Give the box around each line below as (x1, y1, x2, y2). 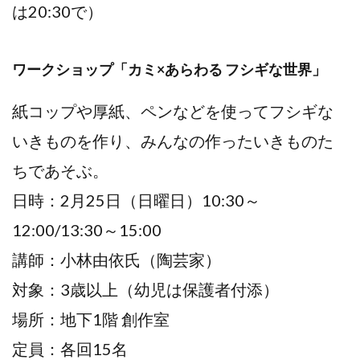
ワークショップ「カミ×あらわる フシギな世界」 (12, 59, 326, 78)
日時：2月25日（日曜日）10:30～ (12, 190, 260, 210)
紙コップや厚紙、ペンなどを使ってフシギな (12, 100, 333, 121)
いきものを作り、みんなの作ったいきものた (12, 130, 333, 150)
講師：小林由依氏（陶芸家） (12, 249, 221, 269)
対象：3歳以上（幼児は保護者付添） (12, 279, 279, 299)
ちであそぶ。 (12, 160, 108, 180)
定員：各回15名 (12, 338, 128, 358)
